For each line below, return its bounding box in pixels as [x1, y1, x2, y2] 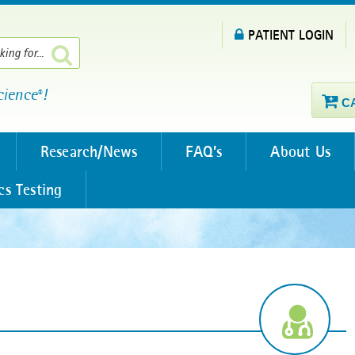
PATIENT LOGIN [248, 26, 334, 43]
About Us [270, 142, 331, 161]
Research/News [40, 142, 138, 161]
